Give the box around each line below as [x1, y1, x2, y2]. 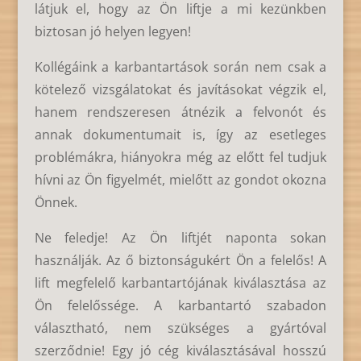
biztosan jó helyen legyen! [34, 23, 191, 41]
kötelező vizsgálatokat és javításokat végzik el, [34, 81, 327, 99]
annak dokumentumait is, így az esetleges [34, 126, 327, 144]
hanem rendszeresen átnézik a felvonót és [34, 103, 327, 122]
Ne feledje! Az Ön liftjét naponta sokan [34, 229, 327, 247]
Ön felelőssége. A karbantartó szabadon [34, 297, 327, 315]
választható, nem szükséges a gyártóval [34, 319, 327, 338]
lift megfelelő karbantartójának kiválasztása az [34, 274, 327, 293]
